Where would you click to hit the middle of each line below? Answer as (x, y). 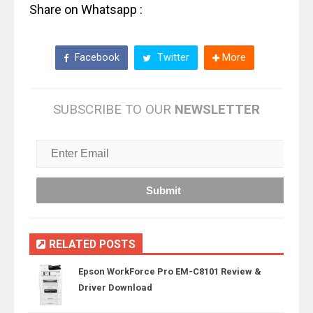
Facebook (96, 58)
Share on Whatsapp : (86, 9)
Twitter (172, 58)
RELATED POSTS (91, 244)
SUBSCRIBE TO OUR (114, 110)
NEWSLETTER (217, 110)
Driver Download (115, 287)
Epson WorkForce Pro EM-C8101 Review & (170, 271)
